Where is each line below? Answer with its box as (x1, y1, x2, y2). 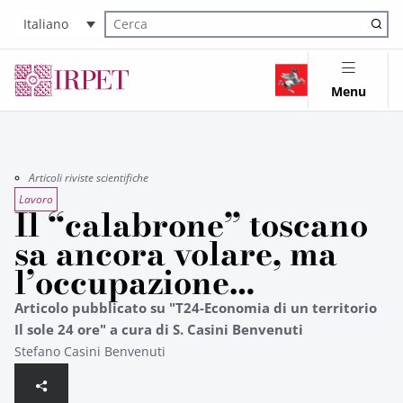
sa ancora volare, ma (14, 229, 337, 278)
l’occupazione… (14, 258, 255, 307)
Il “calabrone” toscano (14, 201, 368, 249)
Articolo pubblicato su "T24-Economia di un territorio (14, 299, 377, 317)
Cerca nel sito (105, 26, 174, 42)
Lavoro (19, 192, 53, 207)
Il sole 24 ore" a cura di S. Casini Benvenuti (14, 320, 303, 338)
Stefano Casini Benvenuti (14, 343, 166, 360)
